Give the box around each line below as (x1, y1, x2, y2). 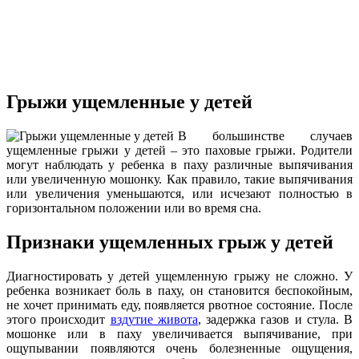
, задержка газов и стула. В (197, 312, 353, 326)
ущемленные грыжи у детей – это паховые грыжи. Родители (6, 143, 353, 157)
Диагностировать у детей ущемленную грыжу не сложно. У (6, 268, 353, 283)
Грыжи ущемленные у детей (6, 91, 252, 112)
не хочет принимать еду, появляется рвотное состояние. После (6, 297, 353, 312)
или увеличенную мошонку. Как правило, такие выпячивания (6, 171, 353, 186)
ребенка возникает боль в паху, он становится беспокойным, (6, 283, 353, 297)
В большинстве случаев (178, 128, 353, 143)
